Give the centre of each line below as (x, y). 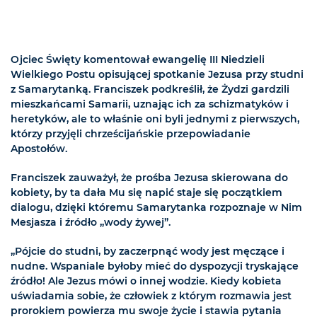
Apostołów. (39, 148)
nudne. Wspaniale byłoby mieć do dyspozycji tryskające (155, 266)
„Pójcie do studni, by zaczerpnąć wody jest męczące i (148, 251)
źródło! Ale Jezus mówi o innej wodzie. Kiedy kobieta (146, 281)
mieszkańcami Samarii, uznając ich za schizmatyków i (150, 104)
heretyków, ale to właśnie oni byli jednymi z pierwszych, (155, 119)
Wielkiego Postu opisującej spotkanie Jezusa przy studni (157, 74)
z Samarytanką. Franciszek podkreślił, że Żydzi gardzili (150, 89)
